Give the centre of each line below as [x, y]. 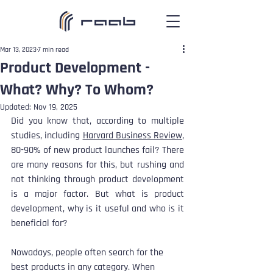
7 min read [53, 50]
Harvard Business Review [132, 136]
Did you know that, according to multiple [97, 121]
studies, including [47, 136]
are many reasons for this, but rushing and [97, 165]
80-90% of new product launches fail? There [97, 150]
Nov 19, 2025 [55, 107]
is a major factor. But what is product [97, 194]
